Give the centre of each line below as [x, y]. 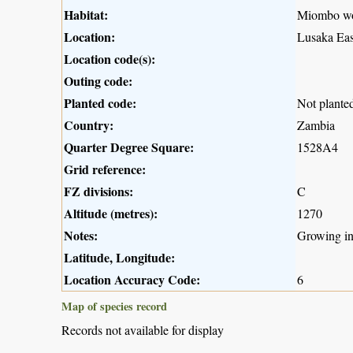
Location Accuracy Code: [132, 279]
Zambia [316, 124]
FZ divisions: [98, 191]
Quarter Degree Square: [129, 147]
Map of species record [114, 306]
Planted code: [100, 102]
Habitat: [86, 14]
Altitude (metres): [111, 213]
